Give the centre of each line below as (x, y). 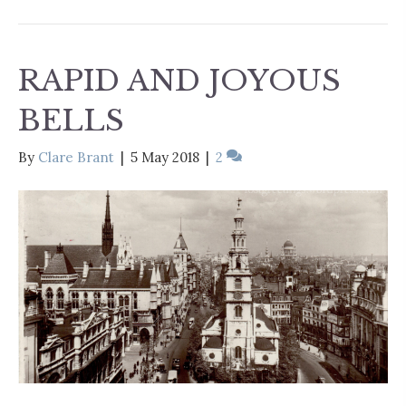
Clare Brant (76, 157)
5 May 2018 (165, 157)
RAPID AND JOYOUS (179, 80)
